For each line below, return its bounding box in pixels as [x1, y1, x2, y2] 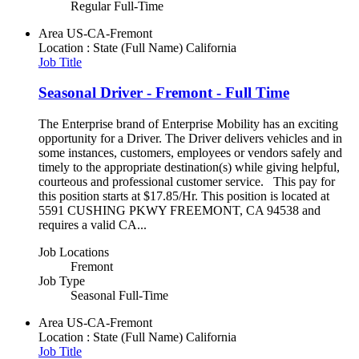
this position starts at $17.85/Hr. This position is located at [38, 188, 329, 203]
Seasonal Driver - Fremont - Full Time [38, 84, 289, 102]
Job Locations [38, 244, 109, 259]
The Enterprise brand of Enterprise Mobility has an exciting [38, 116, 338, 131]
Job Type [38, 273, 85, 288]
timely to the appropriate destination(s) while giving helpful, [38, 159, 340, 174]
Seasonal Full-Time [71, 288, 168, 302]
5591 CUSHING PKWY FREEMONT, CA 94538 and [38, 203, 321, 217]
